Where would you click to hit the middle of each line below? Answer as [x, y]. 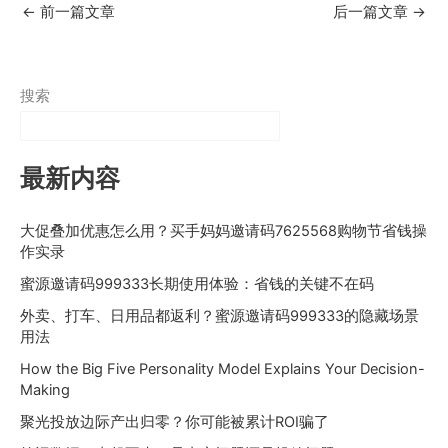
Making [45, 390]
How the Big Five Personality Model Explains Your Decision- [222, 369]
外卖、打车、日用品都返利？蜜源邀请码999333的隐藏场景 [219, 316]
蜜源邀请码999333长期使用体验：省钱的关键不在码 [197, 284]
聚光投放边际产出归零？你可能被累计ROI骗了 [174, 422]
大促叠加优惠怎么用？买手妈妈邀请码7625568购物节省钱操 [223, 231]
